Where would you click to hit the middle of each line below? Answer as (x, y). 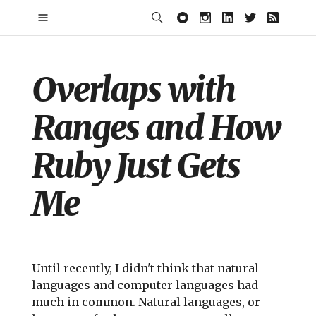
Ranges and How (156, 128)
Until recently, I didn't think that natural (145, 268)
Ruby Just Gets (135, 166)
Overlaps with (133, 90)
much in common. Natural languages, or (146, 302)
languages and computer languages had (145, 285)
